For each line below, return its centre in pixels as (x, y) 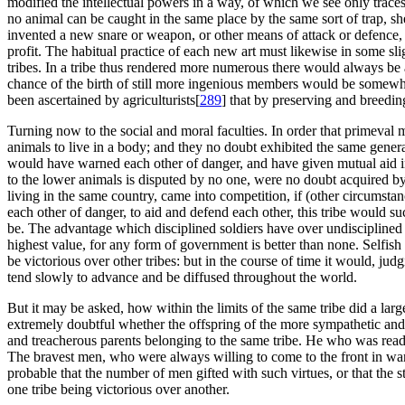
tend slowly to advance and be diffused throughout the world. (182, 278)
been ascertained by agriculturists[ (104, 100)
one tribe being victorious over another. (118, 390)
